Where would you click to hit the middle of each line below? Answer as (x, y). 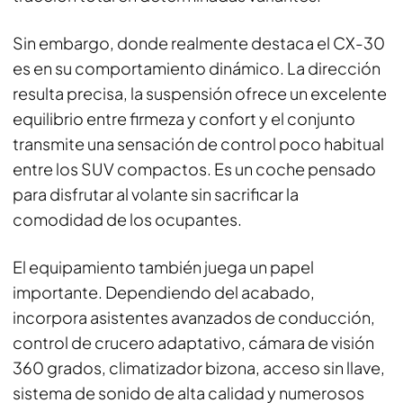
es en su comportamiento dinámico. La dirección (197, 68)
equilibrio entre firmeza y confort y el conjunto (184, 118)
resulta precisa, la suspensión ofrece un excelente (200, 93)
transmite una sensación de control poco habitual (198, 143)
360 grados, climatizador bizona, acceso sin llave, (199, 367)
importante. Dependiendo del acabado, (164, 292)
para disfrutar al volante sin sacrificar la (156, 194)
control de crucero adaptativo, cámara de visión (193, 342)
